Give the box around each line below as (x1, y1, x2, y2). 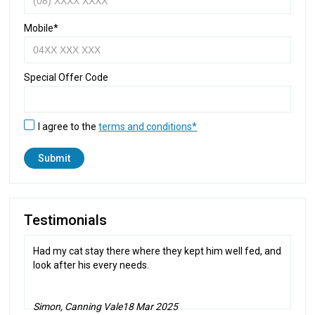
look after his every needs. (33, 259, 150, 271)
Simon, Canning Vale (33, 300, 123, 312)
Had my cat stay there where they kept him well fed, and (33, 245, 282, 257)
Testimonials (24, 211, 108, 229)
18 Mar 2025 (122, 300, 179, 312)
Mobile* (24, 22, 59, 34)
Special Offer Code (24, 71, 109, 83)
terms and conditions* (98, 120, 198, 132)
